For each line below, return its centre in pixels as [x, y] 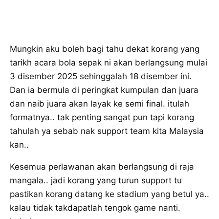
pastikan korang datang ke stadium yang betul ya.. [109, 194]
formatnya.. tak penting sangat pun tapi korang [102, 118]
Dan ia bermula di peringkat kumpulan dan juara [104, 90]
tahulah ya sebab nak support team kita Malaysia [107, 131]
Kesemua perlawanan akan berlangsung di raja [102, 167]
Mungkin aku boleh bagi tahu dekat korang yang [105, 49]
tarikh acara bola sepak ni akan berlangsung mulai [109, 63]
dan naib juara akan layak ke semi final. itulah [99, 104]
